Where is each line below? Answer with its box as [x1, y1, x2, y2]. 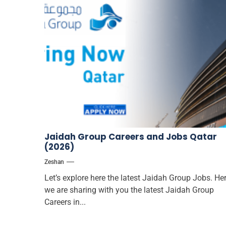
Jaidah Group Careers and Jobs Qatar [44, 130, 217, 143]
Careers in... [44, 197, 86, 207]
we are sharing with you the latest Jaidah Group [44, 185, 214, 195]
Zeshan [44, 158, 64, 165]
